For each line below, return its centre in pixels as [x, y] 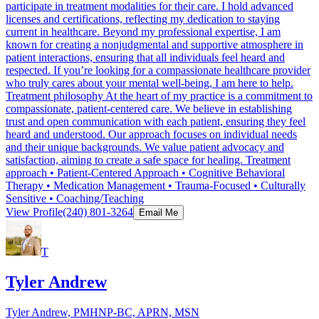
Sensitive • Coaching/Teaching [75, 199]
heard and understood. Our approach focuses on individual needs [151, 135]
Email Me [158, 213]
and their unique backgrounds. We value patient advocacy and [145, 147]
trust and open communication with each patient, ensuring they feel [156, 122]
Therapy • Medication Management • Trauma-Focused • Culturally [156, 186]
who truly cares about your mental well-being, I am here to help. [150, 83]
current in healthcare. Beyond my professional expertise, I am [143, 32]
